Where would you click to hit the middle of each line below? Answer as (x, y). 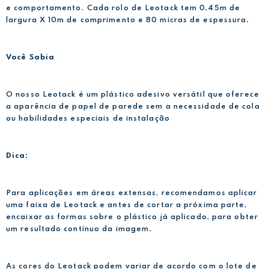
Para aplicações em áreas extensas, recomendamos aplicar (132, 193)
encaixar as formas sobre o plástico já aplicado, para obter (132, 217)
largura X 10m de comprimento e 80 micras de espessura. (128, 20)
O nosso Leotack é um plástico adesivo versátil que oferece (133, 95)
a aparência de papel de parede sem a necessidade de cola (133, 107)
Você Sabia (30, 57)
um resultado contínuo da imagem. (79, 229)
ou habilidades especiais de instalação (88, 119)
